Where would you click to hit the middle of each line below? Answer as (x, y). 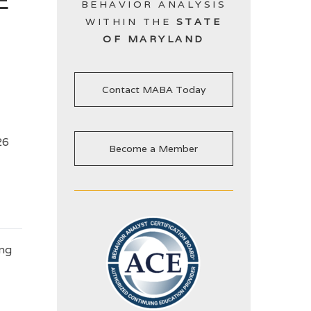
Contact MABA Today (153, 89)
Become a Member (154, 148)
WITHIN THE (131, 22)
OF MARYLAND (154, 39)
